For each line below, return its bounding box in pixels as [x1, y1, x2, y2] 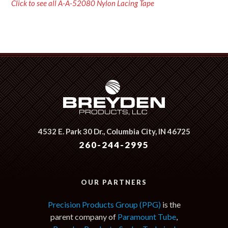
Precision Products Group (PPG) [47, 199, 161, 210]
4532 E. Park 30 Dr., [38, 127, 105, 136]
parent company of [50, 212, 118, 222]
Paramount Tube [118, 212, 176, 222]
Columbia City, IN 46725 [104, 127, 190, 136]
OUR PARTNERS [81, 178, 147, 187]
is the [160, 199, 181, 210]
